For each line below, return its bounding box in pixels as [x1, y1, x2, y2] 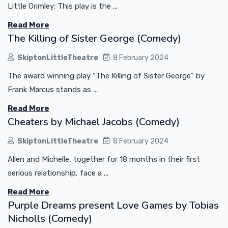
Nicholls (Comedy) [8, 211, 92, 225]
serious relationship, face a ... [8, 168, 108, 178]
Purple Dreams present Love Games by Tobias [8, 198, 219, 212]
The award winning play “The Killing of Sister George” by [8, 71, 205, 80]
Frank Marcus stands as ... [8, 84, 98, 94]
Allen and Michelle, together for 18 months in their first [8, 154, 200, 164]
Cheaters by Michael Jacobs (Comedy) [8, 115, 180, 129]
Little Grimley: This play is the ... [8, 1, 118, 11]
